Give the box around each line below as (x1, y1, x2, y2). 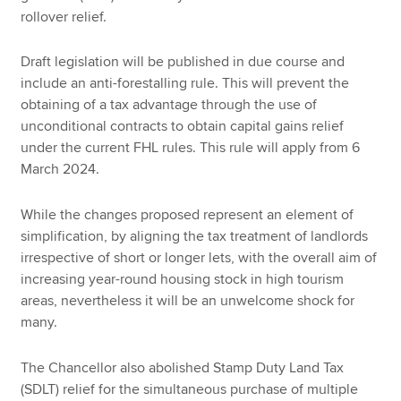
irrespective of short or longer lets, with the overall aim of (21, 248, 378, 267)
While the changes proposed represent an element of (21, 205, 354, 224)
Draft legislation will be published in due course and (21, 53, 346, 72)
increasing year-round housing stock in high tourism (21, 269, 345, 288)
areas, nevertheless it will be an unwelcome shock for (21, 291, 355, 310)
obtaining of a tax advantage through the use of (21, 96, 318, 115)
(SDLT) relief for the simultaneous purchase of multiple (21, 380, 359, 398)
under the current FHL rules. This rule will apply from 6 (21, 139, 361, 158)
